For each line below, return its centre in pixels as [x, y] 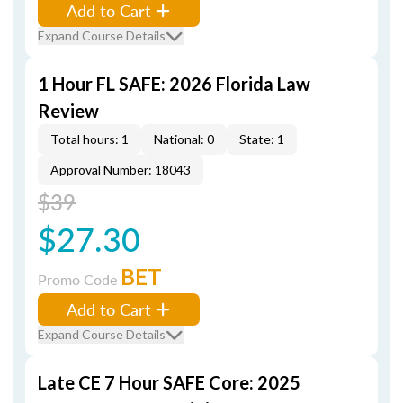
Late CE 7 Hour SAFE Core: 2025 [169, 382]
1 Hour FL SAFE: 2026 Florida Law [174, 84]
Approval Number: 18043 [121, 170]
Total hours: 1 [90, 139]
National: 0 [184, 139]
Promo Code [79, 279]
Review [68, 111]
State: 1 [262, 139]
